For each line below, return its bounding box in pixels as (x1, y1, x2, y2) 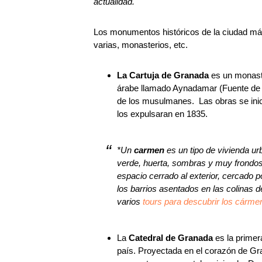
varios (117, 196, 143, 206)
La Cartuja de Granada (117, 70, 211, 80)
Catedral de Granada (129, 233, 215, 243)
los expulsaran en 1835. (117, 109, 208, 119)
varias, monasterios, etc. (94, 40, 188, 50)
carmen (134, 145, 164, 155)
